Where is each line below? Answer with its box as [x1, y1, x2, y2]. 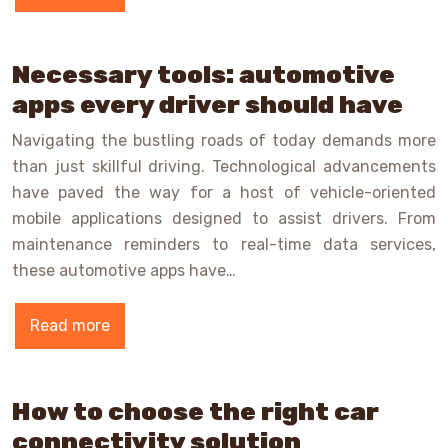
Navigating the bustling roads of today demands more [12, 131, 436, 151]
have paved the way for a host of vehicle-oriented [12, 183, 436, 203]
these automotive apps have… [12, 261, 236, 281]
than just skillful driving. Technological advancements [12, 157, 436, 177]
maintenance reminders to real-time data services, [12, 235, 436, 255]
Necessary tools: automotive [12, 60, 395, 90]
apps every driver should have [12, 90, 403, 120]
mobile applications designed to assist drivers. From [12, 209, 436, 229]
